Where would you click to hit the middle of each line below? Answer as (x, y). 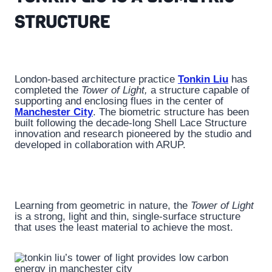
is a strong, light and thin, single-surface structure (127, 217)
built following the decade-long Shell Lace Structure (131, 123)
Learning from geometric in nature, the (103, 206)
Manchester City (54, 112)
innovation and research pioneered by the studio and (133, 134)
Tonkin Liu (203, 80)
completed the (48, 90)
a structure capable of (199, 90)
